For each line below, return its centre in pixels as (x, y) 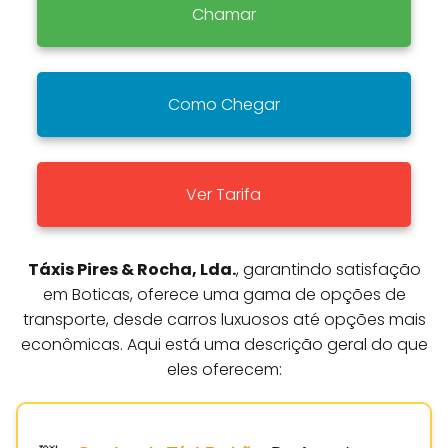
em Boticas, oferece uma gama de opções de (224, 294)
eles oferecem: (224, 369)
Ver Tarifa (224, 194)
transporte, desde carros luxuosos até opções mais (224, 319)
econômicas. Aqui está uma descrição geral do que (224, 344)
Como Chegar (223, 104)
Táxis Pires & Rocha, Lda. (131, 269)
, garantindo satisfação (328, 269)
